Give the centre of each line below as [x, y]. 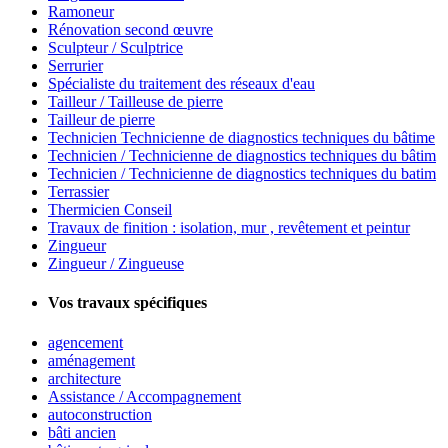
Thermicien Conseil [110, 210]
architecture [84, 378]
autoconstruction [100, 414]
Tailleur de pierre [101, 120]
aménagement [91, 360]
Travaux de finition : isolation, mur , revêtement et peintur [229, 228]
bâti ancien [82, 432]
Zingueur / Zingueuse [116, 264]
